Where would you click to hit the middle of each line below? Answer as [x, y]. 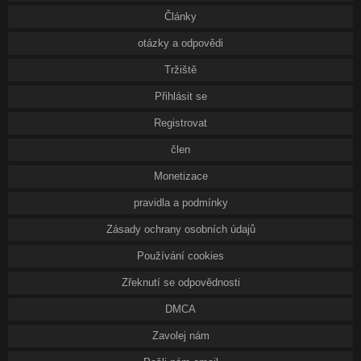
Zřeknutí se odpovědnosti [180, 282]
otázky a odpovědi [180, 43]
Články [180, 17]
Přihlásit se [180, 96]
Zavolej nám [180, 336]
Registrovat [180, 123]
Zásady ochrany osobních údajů [180, 229]
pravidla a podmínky [180, 203]
